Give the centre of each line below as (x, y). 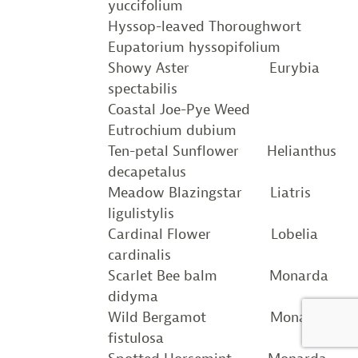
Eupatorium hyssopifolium (194, 47)
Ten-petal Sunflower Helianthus (222, 151)
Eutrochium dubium (172, 130)
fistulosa (135, 338)
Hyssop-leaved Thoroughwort (204, 26)
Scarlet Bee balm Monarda (218, 275)
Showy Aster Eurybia (213, 68)
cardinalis (139, 255)
